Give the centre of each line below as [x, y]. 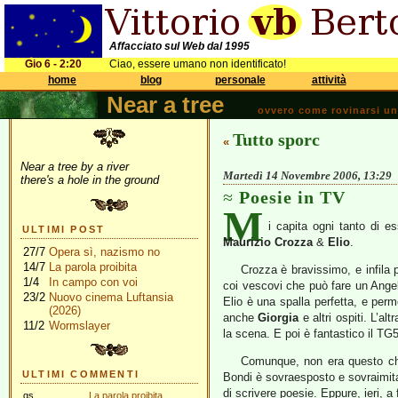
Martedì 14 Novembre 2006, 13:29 [307, 175]
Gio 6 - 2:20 [53, 64]
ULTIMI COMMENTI [81, 374]
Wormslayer [80, 326]
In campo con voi [93, 282]
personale [240, 80]
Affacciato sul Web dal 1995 [179, 46]
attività [329, 80]
